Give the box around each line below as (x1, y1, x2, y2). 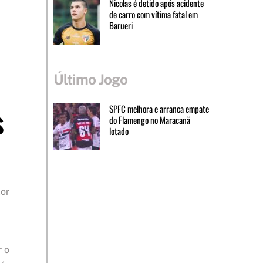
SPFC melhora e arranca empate (109, 102, 209, 115)
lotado (109, 124, 129, 137)
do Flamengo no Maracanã (109, 113, 190, 126)
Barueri (109, 19, 133, 32)
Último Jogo (53, 71, 128, 88)
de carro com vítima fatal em (109, 8, 198, 21)
